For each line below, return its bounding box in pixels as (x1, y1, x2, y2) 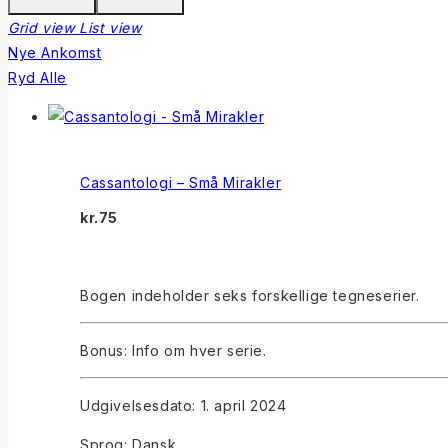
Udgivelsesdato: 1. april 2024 (80, 396, 287, 414)
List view (79, 18, 142, 36)
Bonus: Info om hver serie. (80, 341, 267, 359)
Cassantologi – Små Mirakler (80, 174, 282, 192)
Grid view (8, 18, 75, 36)
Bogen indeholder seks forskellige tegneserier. (80, 286, 420, 304)
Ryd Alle (8, 68, 67, 86)
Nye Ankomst (8, 43, 102, 61)
